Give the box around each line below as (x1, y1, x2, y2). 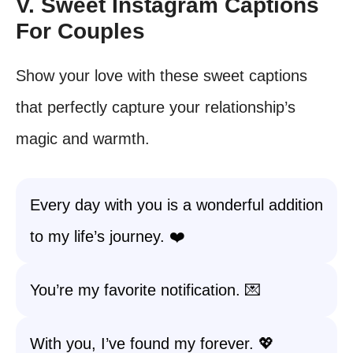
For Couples (16, 19, 145, 43)
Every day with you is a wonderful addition (30, 196, 323, 214)
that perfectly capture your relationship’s (16, 98, 295, 116)
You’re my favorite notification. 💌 (30, 281, 261, 299)
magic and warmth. (16, 130, 150, 147)
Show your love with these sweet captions (16, 67, 307, 84)
